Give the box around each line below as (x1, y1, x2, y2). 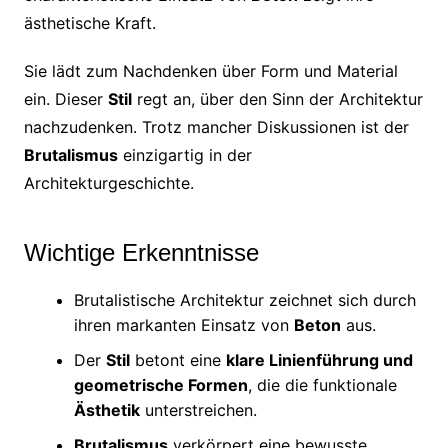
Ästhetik (73, 399, 140, 420)
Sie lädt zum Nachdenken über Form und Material (23, 60, 398, 81)
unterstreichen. (139, 399, 257, 420)
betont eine (129, 349, 226, 370)
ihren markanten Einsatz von (73, 314, 294, 335)
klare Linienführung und (225, 349, 413, 370)
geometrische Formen (73, 374, 248, 395)
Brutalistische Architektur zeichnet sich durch (73, 289, 416, 310)
